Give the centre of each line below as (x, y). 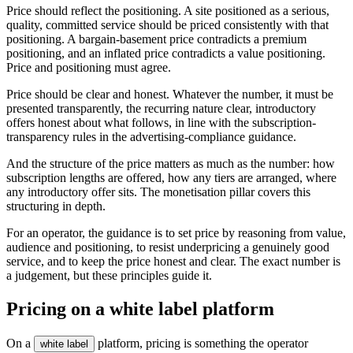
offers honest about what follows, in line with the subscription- (161, 123)
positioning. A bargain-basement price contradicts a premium (156, 39)
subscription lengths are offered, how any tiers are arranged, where (171, 178)
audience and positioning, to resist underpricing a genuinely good (168, 247)
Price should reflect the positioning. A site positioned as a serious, (168, 11)
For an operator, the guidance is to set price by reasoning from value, (176, 233)
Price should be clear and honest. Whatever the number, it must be (170, 94)
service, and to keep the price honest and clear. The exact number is (173, 261)
